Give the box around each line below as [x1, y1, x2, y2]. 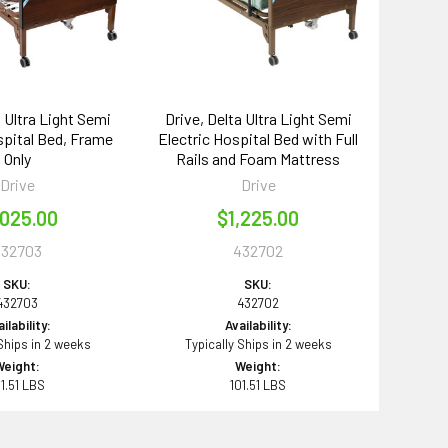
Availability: [224, 316, 292, 333]
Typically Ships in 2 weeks [184, 335, 332, 352]
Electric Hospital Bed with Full [158, 128, 359, 148]
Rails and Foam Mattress [176, 148, 341, 168]
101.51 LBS [230, 376, 287, 393]
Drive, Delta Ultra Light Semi [164, 108, 352, 128]
